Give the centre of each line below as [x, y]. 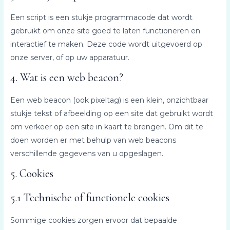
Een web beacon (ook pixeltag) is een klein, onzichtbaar [109, 100]
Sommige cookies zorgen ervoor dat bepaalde [93, 220]
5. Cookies [32, 173]
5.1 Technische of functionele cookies [90, 197]
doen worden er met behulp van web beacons [93, 140]
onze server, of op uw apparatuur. [70, 57]
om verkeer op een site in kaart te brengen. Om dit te [107, 127]
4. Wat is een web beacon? [66, 77]
